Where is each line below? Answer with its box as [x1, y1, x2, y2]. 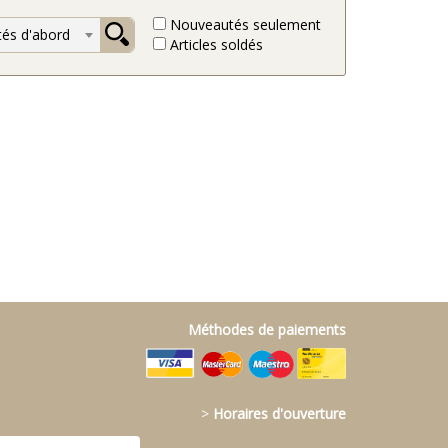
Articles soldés [165, 35, 263, 54]
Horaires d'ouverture [213, 403, 346, 423]
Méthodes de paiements [188, 320, 346, 340]
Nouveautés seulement [165, 15, 321, 34]
